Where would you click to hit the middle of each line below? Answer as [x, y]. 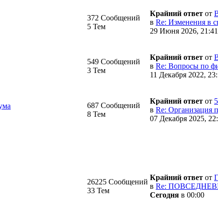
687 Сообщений [114, 105]
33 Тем [98, 190]
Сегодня [164, 195]
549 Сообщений [114, 61]
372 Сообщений [114, 18]
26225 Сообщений [118, 182]
